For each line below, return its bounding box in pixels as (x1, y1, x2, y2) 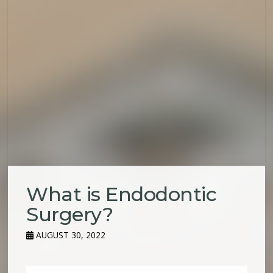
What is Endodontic (26, 182, 217, 207)
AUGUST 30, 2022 (34, 229, 106, 241)
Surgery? (26, 202, 113, 227)
